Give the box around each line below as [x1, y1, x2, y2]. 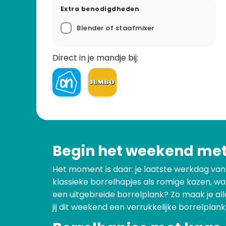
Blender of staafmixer [77, 23, 154, 33]
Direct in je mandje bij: [52, 52, 138, 64]
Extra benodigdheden [61, 4, 140, 13]
